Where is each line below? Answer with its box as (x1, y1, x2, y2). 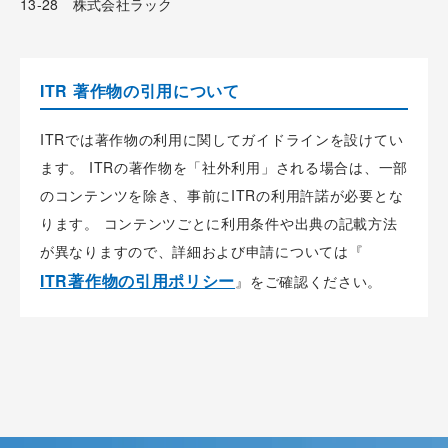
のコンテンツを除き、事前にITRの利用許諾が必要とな (40, 184, 404, 205)
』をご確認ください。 (235, 270, 383, 291)
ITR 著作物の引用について (40, 78, 240, 102)
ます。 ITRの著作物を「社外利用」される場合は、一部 (40, 156, 408, 177)
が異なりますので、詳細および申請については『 (40, 240, 364, 261)
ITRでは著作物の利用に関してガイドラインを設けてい (40, 128, 404, 149)
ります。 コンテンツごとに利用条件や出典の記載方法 (40, 212, 398, 233)
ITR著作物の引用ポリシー (40, 268, 236, 292)
